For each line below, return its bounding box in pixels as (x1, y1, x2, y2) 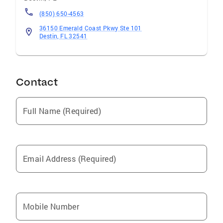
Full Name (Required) (23, 106, 101, 116)
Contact (16, 76, 58, 88)
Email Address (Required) (23, 153, 116, 164)
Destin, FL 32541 (39, 32, 88, 40)
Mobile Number (23, 201, 80, 212)
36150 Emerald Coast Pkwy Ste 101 (39, 24, 142, 32)
